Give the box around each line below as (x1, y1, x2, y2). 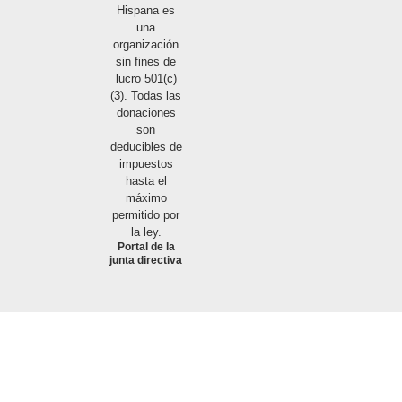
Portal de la (117, 240, 175, 254)
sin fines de (116, 55, 177, 69)
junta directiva (109, 254, 183, 267)
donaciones (116, 106, 176, 120)
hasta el (125, 174, 167, 188)
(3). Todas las (110, 89, 182, 103)
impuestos (118, 157, 173, 171)
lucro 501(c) (115, 72, 177, 86)
